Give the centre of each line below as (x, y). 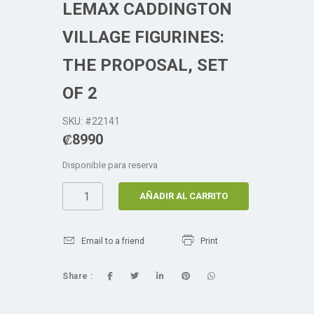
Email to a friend (113, 241)
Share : (78, 276)
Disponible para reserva (110, 165)
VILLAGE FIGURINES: (143, 37)
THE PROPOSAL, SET (145, 65)
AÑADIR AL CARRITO (184, 196)
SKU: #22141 (91, 121)
